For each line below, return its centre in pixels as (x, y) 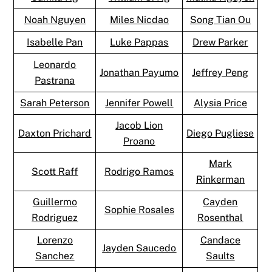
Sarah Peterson (55, 103)
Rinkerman (220, 179)
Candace (220, 240)
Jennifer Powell (139, 103)
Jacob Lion (139, 125)
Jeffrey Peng (220, 72)
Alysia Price (220, 103)
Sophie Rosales (139, 209)
